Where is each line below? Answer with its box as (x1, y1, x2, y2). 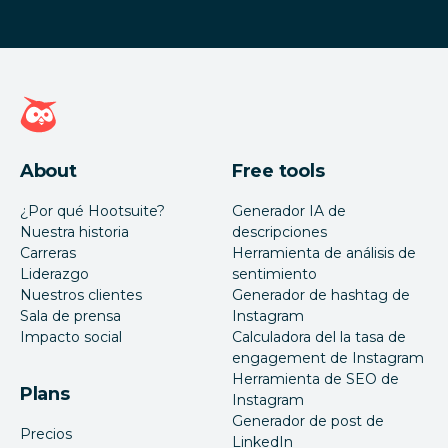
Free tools (232, 160, 325, 182)
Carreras (20, 244, 76, 262)
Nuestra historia (20, 223, 129, 241)
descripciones (232, 223, 327, 241)
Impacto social (20, 328, 122, 346)
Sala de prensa (20, 307, 121, 325)
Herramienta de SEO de (232, 370, 399, 388)
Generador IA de (232, 202, 346, 220)
